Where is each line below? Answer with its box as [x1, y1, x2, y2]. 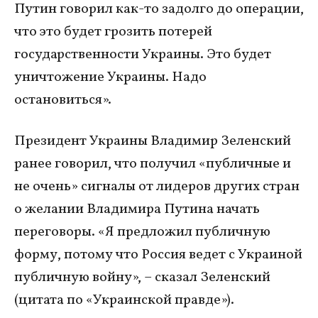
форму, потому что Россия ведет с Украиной [14, 244, 302, 265]
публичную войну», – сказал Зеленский [14, 267, 270, 287]
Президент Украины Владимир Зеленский [14, 131, 291, 151]
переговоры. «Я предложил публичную [14, 221, 270, 242]
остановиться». [14, 89, 111, 110]
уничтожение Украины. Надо [14, 67, 207, 87]
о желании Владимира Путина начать [14, 199, 260, 219]
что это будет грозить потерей [14, 21, 212, 42]
